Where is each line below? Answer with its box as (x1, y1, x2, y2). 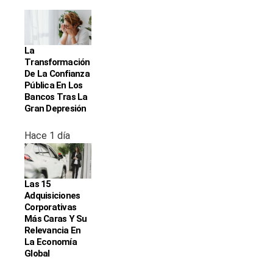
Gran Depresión (24, 103, 87, 114)
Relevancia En (24, 225, 81, 236)
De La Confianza (24, 68, 90, 79)
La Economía (24, 236, 77, 248)
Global (24, 248, 50, 260)
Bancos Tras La (24, 91, 88, 102)
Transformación (24, 57, 90, 68)
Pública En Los (24, 80, 83, 91)
